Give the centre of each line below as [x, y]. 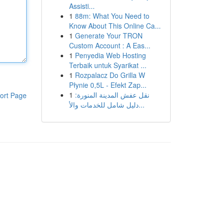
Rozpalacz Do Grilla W [110, 75]
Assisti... [82, 6]
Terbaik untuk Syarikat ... [108, 65]
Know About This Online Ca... [115, 26]
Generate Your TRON [109, 36]
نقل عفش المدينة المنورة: [112, 95]
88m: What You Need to [112, 16]
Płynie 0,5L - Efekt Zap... [108, 85]
